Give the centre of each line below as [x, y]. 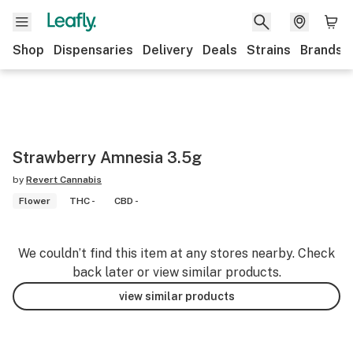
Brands [321, 50]
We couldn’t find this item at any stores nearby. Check [176, 253]
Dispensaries [93, 50]
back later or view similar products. [176, 272]
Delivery [168, 50]
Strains [269, 50]
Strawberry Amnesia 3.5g [107, 158]
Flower [35, 201]
